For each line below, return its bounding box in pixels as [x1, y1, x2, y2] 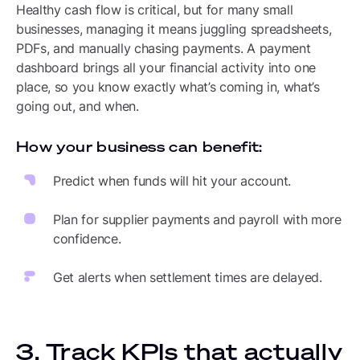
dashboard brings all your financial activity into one [16, 59, 317, 76]
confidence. [53, 231, 121, 247]
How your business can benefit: [16, 137, 263, 156]
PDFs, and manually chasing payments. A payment [16, 40, 311, 56]
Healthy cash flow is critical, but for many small [16, 2, 293, 18]
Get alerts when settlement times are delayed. [53, 269, 322, 285]
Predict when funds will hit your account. [53, 173, 291, 189]
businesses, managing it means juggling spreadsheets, [16, 21, 332, 37]
